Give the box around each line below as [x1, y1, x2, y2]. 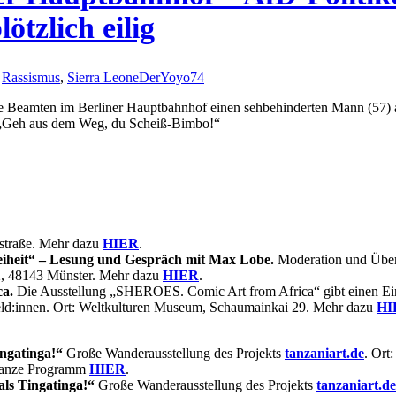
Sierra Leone [67, 70, 139, 86]
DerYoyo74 [139, 70, 204, 86]
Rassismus [2, 70, 60, 86]
